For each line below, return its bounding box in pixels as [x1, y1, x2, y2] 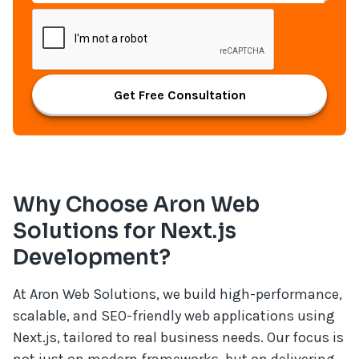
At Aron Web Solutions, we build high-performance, [13, 285, 343, 303]
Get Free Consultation [113, 87, 246, 103]
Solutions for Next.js [13, 218, 237, 244]
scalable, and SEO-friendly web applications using [13, 307, 336, 325]
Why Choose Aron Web [13, 192, 260, 218]
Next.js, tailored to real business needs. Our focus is [13, 329, 345, 346]
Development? [13, 244, 171, 271]
